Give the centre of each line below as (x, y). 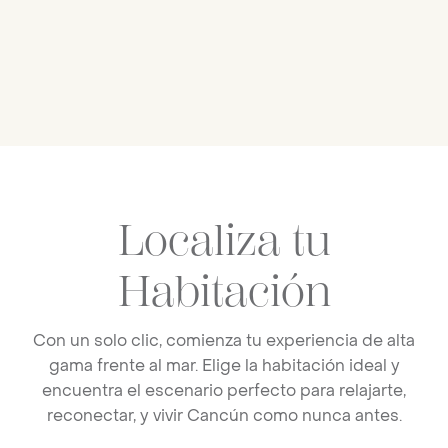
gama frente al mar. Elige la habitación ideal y (224, 365)
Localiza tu (224, 240)
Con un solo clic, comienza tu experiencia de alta (224, 340)
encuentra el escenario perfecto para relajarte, (224, 390)
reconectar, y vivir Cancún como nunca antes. (224, 415)
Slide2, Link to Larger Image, (139, 157)
